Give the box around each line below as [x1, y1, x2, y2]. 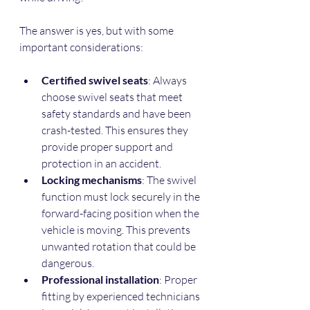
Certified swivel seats [42, 73, 148, 86]
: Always [148, 73, 189, 87]
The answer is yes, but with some [19, 23, 176, 37]
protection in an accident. [42, 156, 165, 170]
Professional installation [42, 272, 159, 286]
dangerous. [42, 255, 98, 270]
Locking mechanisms [42, 172, 142, 186]
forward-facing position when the [42, 206, 201, 220]
